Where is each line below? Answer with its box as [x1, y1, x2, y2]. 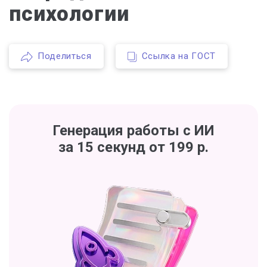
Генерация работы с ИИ [52, 122, 215, 139]
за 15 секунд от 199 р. [58, 139, 209, 156]
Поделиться [38, 51, 92, 61]
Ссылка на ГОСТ [141, 51, 216, 61]
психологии [9, 2, 129, 26]
